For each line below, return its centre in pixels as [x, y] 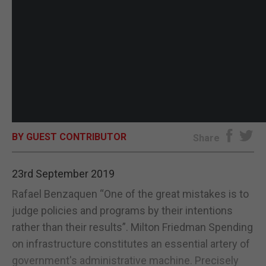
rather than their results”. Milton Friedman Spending [132, 227]
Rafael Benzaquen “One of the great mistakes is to [130, 194]
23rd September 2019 [63, 174]
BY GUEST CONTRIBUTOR [69, 137]
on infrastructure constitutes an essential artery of [131, 244]
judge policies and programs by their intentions [122, 210]
